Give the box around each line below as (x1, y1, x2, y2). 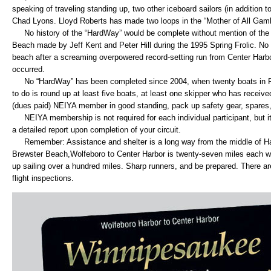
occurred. (12, 65, 45, 74)
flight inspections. (12, 174, 74, 183)
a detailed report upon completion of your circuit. (12, 125, 181, 134)
